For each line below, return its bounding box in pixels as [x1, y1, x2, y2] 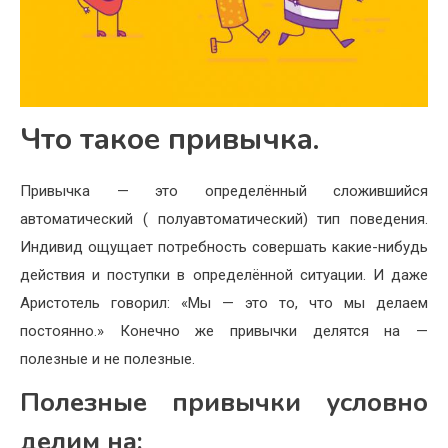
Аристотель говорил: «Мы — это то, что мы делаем [20, 293, 428, 312]
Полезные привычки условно [20, 384, 428, 420]
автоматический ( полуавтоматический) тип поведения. [20, 209, 428, 228]
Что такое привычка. [20, 118, 319, 160]
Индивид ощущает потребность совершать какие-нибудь [20, 237, 428, 256]
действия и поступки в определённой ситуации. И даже [20, 265, 428, 284]
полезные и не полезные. [20, 349, 195, 368]
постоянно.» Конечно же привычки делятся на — [20, 321, 428, 340]
